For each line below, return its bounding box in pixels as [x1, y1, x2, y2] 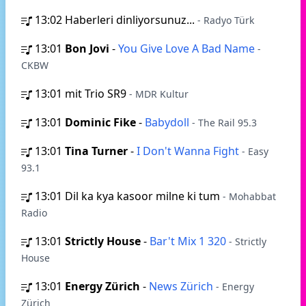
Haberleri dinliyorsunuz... [65, 12, 197, 27]
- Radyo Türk [197, 14, 254, 27]
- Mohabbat [223, 190, 276, 203]
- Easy [242, 145, 268, 158]
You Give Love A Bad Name [118, 41, 258, 56]
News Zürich [149, 279, 216, 294]
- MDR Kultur [129, 87, 189, 100]
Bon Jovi [65, 41, 109, 56]
